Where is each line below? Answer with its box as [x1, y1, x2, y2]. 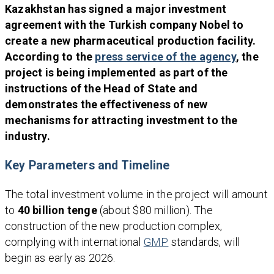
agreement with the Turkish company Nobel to [5, 18, 244, 32]
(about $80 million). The [97, 204, 213, 217]
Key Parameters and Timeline [5, 158, 170, 173]
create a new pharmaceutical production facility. [5, 34, 256, 48]
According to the [5, 50, 95, 64]
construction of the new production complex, [5, 220, 223, 233]
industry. [5, 130, 50, 143]
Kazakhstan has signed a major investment [5, 2, 227, 16]
